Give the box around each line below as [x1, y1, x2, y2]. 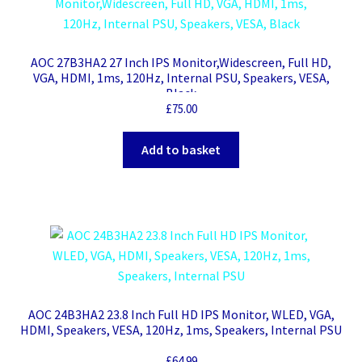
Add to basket [141, 141, 221, 158]
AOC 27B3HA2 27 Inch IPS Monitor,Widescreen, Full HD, [31, 53, 331, 70]
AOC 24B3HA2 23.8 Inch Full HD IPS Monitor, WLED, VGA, [27, 306, 335, 323]
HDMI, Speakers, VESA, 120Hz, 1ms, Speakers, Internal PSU [20, 322, 342, 339]
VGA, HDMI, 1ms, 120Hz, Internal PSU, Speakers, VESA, [32, 69, 330, 86]
